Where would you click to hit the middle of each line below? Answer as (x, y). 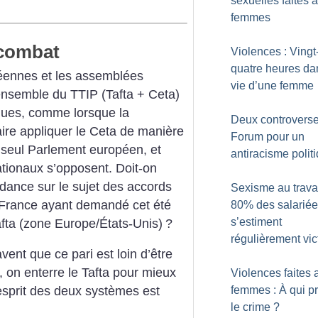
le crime (251, 307)
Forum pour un (268, 137)
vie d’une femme (272, 86)
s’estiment (256, 222)
